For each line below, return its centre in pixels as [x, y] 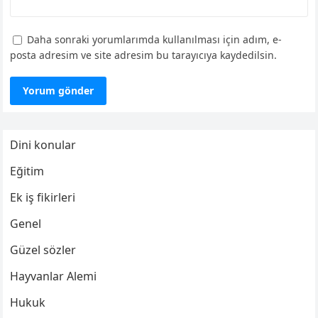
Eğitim [27, 171]
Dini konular [43, 145]
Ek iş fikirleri [43, 198]
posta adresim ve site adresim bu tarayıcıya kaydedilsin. [144, 55]
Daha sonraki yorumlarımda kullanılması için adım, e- [155, 39]
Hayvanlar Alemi [54, 276]
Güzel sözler [43, 250]
